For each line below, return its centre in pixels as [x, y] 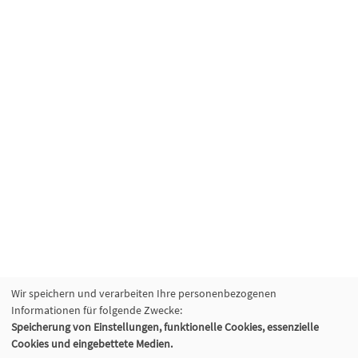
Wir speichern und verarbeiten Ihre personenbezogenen [144, 293]
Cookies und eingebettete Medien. [92, 344]
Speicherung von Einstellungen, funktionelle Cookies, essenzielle [165, 327]
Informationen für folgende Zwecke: [97, 310]
